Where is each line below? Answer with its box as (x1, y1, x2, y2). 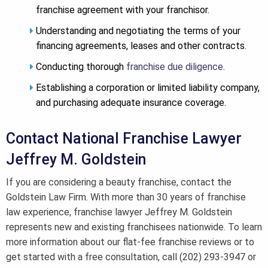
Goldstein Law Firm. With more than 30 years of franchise (6, 191, 246, 203)
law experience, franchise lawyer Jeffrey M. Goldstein (6, 206, 232, 218)
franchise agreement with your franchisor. (36, 4, 209, 16)
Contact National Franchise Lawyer (6, 130, 242, 148)
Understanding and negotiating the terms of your (36, 25, 240, 37)
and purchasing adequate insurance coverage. (36, 97, 226, 109)
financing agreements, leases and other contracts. (36, 40, 246, 52)
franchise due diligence (126, 61, 223, 73)
